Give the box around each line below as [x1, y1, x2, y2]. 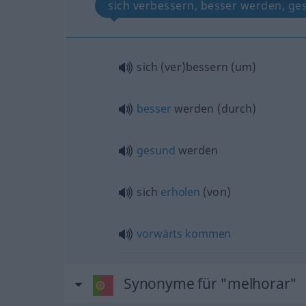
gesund [137, 143, 176, 158]
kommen [185, 226, 232, 241]
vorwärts [137, 226, 183, 241]
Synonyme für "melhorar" [123, 274, 298, 293]
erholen [161, 184, 200, 199]
